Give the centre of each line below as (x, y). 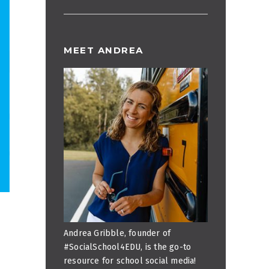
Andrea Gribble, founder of (117, 234)
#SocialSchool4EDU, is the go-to (128, 247)
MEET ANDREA (104, 50)
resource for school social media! (130, 261)
